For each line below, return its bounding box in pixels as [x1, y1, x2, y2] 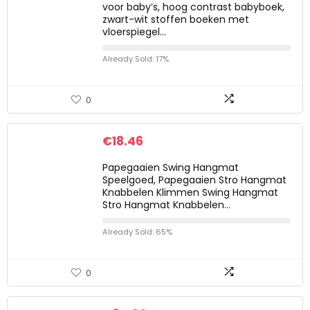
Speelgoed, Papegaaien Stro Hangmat [102, 173, 286, 187]
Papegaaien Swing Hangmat [102, 161, 239, 174]
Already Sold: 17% [102, 53, 169, 64]
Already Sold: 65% [102, 226, 172, 237]
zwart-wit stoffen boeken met [102, 12, 249, 26]
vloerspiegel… [102, 25, 166, 39]
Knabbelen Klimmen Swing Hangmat [102, 185, 278, 199]
